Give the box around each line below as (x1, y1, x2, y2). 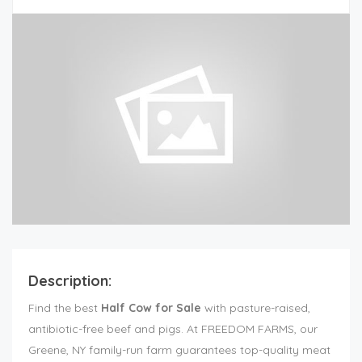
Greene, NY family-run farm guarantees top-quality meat (28, 343, 330, 358)
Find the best (28, 301, 101, 316)
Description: (28, 271, 112, 291)
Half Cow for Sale (101, 301, 201, 316)
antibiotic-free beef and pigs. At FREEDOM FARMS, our (28, 322, 318, 337)
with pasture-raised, (201, 301, 310, 316)
